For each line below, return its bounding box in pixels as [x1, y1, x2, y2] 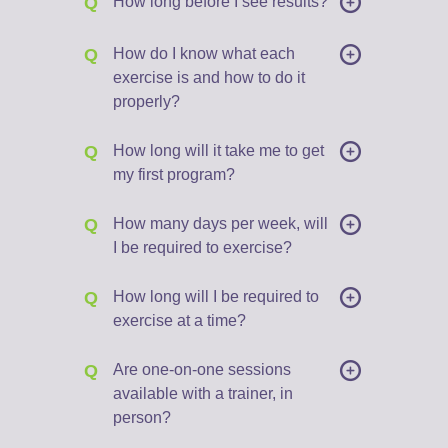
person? [113, 409, 171, 426]
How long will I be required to [113, 288, 319, 305]
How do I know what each [113, 45, 295, 62]
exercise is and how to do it [113, 69, 305, 86]
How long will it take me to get [113, 142, 324, 159]
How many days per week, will [113, 215, 328, 232]
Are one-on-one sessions [113, 361, 291, 378]
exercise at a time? [113, 312, 246, 329]
